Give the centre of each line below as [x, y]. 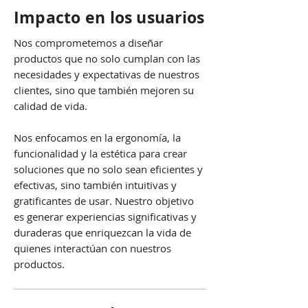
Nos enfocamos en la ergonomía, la [97, 137]
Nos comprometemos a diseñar [88, 43]
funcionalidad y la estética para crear [100, 153]
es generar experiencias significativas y [105, 217]
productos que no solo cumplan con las [107, 58]
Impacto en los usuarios [109, 17]
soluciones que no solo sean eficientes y [108, 169]
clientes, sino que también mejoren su [104, 90]
